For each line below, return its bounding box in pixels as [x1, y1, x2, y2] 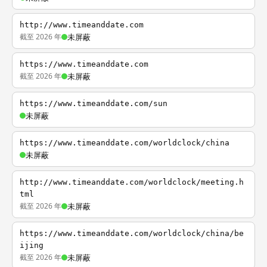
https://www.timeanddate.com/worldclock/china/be [20, 229, 244, 238]
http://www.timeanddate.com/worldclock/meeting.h [20, 178, 244, 187]
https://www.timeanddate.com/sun [20, 99, 167, 108]
